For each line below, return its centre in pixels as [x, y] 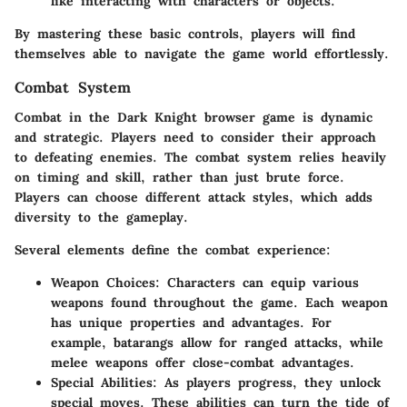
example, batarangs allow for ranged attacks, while [217, 342]
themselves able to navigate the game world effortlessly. [202, 54]
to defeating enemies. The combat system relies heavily [200, 157]
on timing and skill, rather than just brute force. [179, 177]
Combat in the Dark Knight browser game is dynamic [194, 117]
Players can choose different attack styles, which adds [194, 197]
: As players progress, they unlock [267, 382]
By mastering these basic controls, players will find [185, 34]
